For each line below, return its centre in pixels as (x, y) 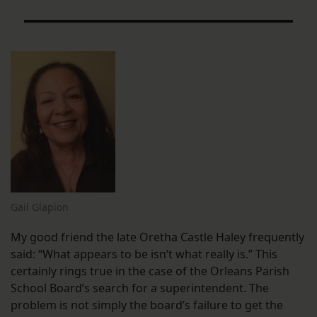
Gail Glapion (40, 207)
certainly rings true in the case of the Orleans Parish (150, 271)
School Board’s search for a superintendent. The (140, 288)
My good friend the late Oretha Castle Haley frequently (157, 237)
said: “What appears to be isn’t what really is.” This (144, 254)
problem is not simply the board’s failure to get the (147, 305)
